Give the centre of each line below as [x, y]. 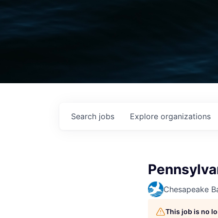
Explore [145, 116]
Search [85, 116]
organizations [186, 116]
